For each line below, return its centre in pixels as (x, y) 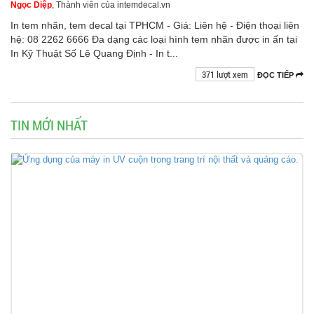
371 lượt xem (225, 75)
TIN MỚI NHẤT (49, 125)
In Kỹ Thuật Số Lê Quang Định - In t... (94, 54)
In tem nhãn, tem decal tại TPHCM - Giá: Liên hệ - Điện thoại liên (155, 26)
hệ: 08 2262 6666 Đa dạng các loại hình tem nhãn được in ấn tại (154, 40)
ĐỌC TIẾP (277, 75)
